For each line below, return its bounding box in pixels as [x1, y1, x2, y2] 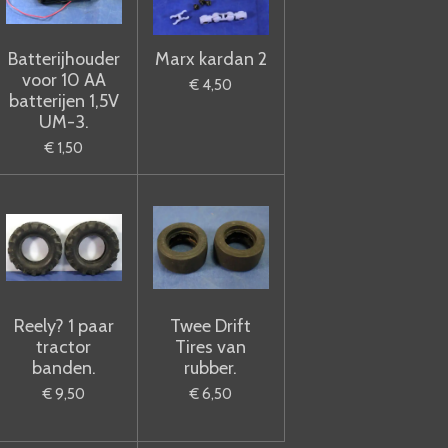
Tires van [175, 335, 247, 358]
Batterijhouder [7, 47, 120, 70]
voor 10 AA [21, 68, 106, 91]
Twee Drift [170, 314, 252, 337]
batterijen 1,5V [8, 89, 119, 112]
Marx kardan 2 [154, 47, 267, 70]
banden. [31, 356, 96, 379]
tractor [36, 335, 92, 358]
